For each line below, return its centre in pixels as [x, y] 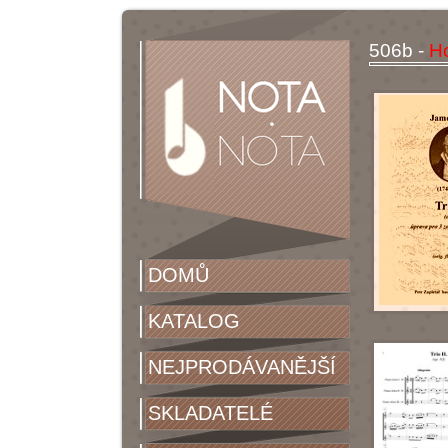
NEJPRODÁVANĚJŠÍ [242, 367]
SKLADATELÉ [210, 413]
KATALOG [194, 321]
